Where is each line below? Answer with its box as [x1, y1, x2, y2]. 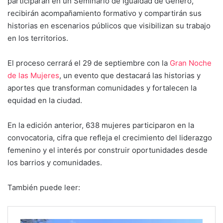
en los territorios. [7, 33, 68, 43]
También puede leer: [7, 182, 80, 192]
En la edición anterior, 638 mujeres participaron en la [7, 120, 194, 130]
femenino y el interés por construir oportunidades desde [7, 145, 208, 155]
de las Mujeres [7, 70, 59, 80]
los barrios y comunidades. [7, 157, 102, 167]
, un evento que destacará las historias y [59, 70, 201, 80]
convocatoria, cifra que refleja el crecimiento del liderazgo [7, 132, 212, 142]
